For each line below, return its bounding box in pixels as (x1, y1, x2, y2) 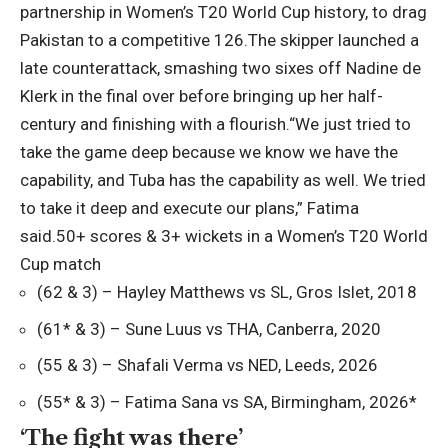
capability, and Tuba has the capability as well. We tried (20, 170, 426, 191)
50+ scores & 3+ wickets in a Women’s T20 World (56, 226, 428, 247)
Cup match (20, 254, 101, 275)
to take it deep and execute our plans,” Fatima (20, 198, 359, 219)
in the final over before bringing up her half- (57, 86, 383, 107)
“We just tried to (289, 114, 411, 135)
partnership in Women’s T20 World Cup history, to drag (20, 2, 427, 23)
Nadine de (346, 58, 421, 79)
